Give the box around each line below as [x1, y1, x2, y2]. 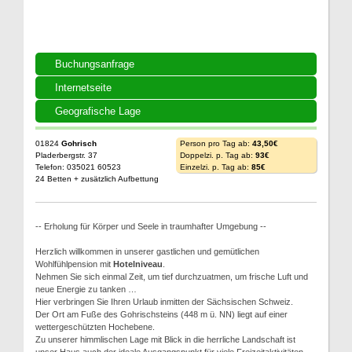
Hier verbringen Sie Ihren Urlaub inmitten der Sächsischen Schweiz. [35, 297, 293, 306]
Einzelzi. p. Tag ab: [180, 163, 251, 171]
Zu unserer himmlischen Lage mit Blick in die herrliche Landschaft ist [35, 335, 295, 344]
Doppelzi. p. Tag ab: [180, 151, 255, 159]
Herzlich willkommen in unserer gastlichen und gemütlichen [35, 247, 259, 256]
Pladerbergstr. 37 [35, 151, 97, 159]
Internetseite [55, 82, 112, 93]
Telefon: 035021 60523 [35, 163, 121, 171]
